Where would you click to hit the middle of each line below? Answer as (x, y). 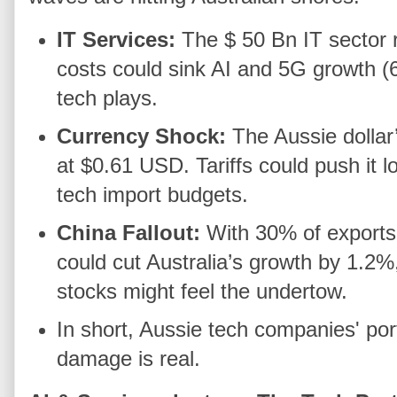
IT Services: (117, 40)
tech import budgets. (153, 195)
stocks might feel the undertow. (202, 291)
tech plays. (108, 98)
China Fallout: (129, 232)
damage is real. (129, 358)
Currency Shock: (142, 136)
